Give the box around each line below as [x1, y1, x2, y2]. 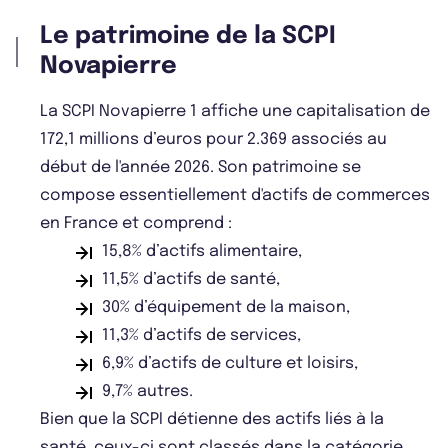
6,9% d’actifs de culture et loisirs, [102, 355, 358, 373]
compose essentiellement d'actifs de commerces [40, 187, 430, 205]
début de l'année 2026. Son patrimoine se [40, 159, 361, 177]
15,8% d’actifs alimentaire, [102, 243, 302, 261]
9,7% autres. [102, 383, 193, 401]
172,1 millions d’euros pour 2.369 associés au [40, 131, 387, 149]
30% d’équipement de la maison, [102, 299, 350, 317]
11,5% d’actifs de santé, [102, 271, 280, 289]
